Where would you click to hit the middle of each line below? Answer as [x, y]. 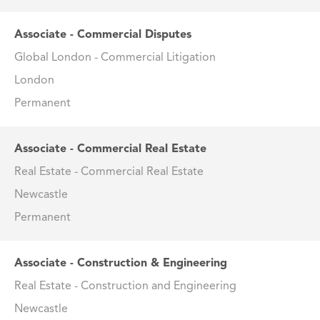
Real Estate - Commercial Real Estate [109, 172]
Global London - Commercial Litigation [115, 58]
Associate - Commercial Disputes [103, 35]
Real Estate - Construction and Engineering [125, 287]
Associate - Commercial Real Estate [110, 150]
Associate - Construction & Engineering [121, 264]
